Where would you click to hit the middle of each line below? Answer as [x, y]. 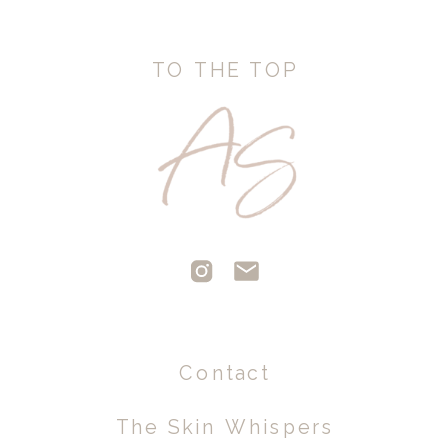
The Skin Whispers [225, 427]
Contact [224, 373]
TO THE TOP [224, 70]
